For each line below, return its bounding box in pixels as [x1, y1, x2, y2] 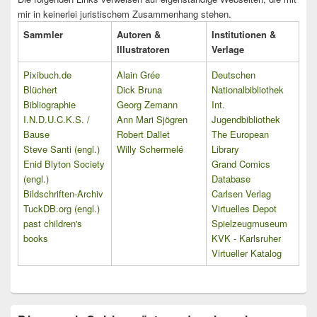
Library [212, 142, 239, 156]
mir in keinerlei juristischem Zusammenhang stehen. [18, 7, 231, 21]
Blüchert [23, 83, 57, 97]
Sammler [23, 28, 63, 42]
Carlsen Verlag [212, 187, 271, 201]
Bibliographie [23, 98, 76, 112]
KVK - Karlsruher [212, 231, 281, 246]
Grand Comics [212, 157, 270, 171]
